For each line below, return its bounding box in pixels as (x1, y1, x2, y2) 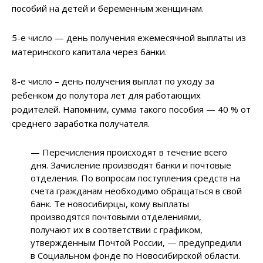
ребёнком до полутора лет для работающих (12, 89, 201, 102)
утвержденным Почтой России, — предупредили (31, 237, 242, 249)
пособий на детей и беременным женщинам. (12, 2, 204, 15)
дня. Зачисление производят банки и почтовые (31, 159, 232, 171)
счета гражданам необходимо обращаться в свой (31, 185, 242, 197)
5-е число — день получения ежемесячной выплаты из (12, 32, 246, 44)
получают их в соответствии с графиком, (31, 224, 203, 236)
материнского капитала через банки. (12, 46, 167, 58)
